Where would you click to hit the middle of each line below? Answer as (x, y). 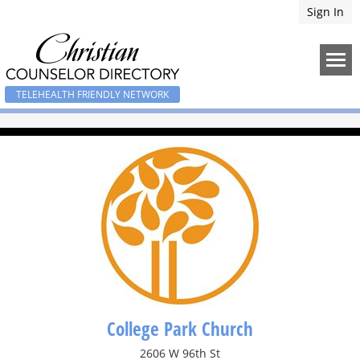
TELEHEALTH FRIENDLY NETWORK (92, 94)
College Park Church (180, 329)
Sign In (325, 12)
